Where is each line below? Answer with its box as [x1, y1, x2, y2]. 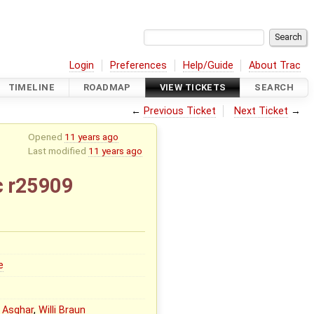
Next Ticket [234, 104, 289, 117]
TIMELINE [8, 82, 55, 93]
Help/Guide [182, 59, 233, 71]
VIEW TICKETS [159, 82, 226, 93]
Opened [27, 130, 64, 142]
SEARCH [254, 82, 294, 93]
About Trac [249, 59, 301, 71]
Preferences [110, 59, 168, 71]
